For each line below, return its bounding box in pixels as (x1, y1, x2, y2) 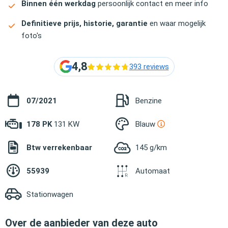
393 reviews (129, 62, 169, 71)
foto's (21, 31, 42, 40)
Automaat (135, 166, 170, 176)
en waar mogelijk (148, 18, 206, 28)
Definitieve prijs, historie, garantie (21, 18, 148, 28)
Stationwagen (26, 189, 73, 199)
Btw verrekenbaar (26, 142, 92, 152)
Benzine (135, 96, 162, 105)
